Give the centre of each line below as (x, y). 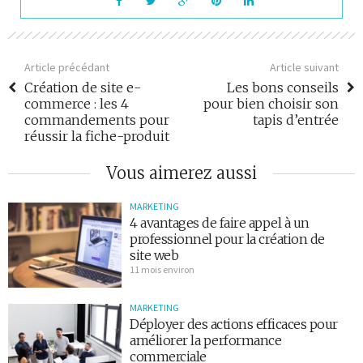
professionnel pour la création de (227, 239)
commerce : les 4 (77, 104)
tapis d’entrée (296, 120)
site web (154, 256)
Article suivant (304, 68)
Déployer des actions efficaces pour (234, 324)
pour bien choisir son (271, 104)
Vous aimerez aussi (181, 173)
